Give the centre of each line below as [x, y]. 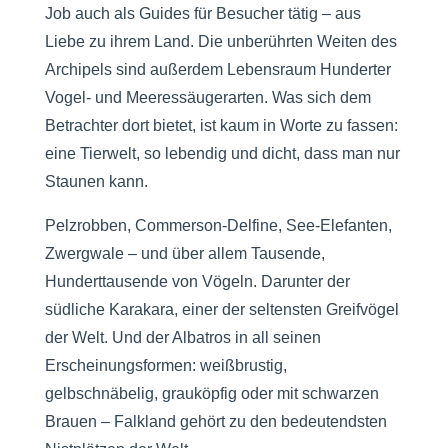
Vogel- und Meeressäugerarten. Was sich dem [207, 97]
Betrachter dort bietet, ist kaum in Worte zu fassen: [221, 125]
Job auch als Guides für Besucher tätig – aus [202, 13]
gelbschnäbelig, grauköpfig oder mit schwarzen [211, 393]
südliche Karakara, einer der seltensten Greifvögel [221, 309]
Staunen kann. [96, 181]
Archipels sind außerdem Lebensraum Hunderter [217, 69]
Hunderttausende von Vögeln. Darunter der [197, 281]
